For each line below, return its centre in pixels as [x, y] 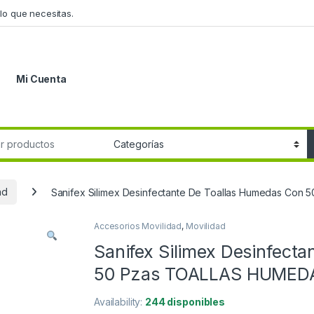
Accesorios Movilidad [138, 226]
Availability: [120, 302]
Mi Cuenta [41, 79]
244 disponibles [185, 302]
